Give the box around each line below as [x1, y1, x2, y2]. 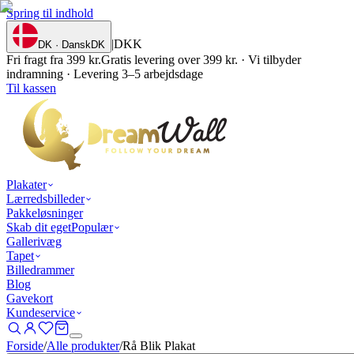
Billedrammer [6, 263, 74, 277]
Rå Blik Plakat [122, 339, 195, 352]
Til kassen [6, 81, 56, 95]
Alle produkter [47, 339, 119, 352]
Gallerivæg [6, 235, 62, 248]
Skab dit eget [6, 220, 71, 234]
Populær [71, 220, 113, 234]
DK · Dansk [38, 39, 91, 51]
